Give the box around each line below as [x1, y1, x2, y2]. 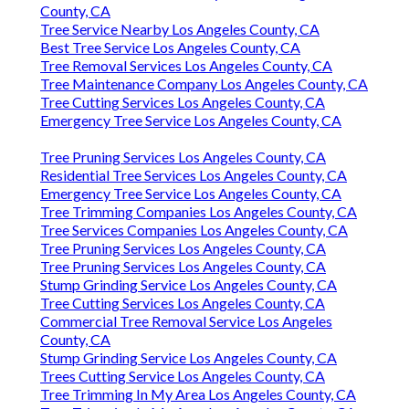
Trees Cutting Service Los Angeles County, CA [40, 367, 325, 385]
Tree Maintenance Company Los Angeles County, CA [40, 75, 368, 93]
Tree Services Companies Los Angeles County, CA [40, 221, 348, 239]
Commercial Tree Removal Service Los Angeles [40, 312, 332, 330]
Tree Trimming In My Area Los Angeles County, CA [40, 385, 356, 404]
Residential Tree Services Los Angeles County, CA [40, 166, 347, 184]
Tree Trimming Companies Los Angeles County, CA [40, 203, 357, 221]
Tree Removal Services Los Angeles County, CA [40, 57, 332, 75]
